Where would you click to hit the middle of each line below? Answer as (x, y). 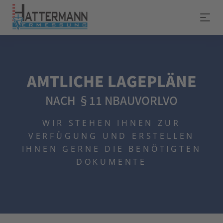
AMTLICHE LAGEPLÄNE (111, 81)
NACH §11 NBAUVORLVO (111, 100)
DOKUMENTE (111, 162)
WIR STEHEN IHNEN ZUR (111, 123)
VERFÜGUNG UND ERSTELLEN (111, 136)
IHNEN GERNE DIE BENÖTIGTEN (111, 149)
